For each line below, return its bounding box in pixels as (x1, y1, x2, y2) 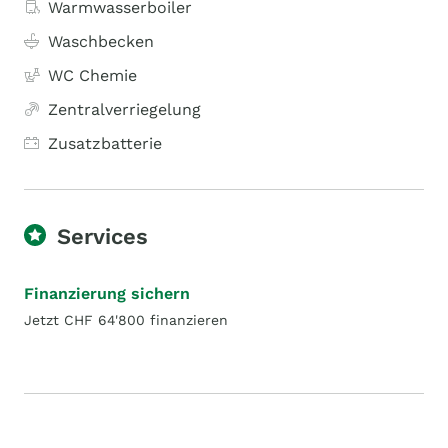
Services (57, 224, 148, 249)
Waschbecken (48, 32, 154, 51)
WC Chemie (48, 66, 137, 85)
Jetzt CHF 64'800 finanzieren (24, 312, 228, 328)
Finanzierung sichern (24, 284, 190, 303)
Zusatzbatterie (48, 134, 162, 153)
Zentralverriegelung (48, 100, 201, 119)
